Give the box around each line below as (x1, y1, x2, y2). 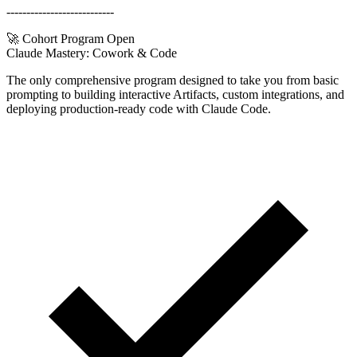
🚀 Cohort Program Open (6, 31, 135, 45)
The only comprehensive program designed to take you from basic (6, 73, 339, 87)
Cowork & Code (92, 45, 177, 60)
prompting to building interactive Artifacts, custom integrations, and (6, 87, 344, 101)
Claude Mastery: (6, 45, 92, 60)
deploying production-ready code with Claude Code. (6, 101, 271, 116)
